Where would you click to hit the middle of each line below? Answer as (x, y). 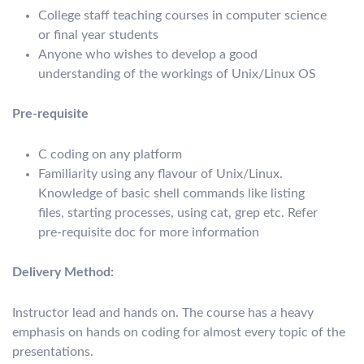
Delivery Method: (63, 273)
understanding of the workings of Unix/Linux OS (177, 74)
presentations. (53, 351)
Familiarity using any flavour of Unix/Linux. (160, 173)
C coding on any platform (110, 154)
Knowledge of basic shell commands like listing (171, 193)
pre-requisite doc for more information (149, 232)
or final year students (98, 35)
